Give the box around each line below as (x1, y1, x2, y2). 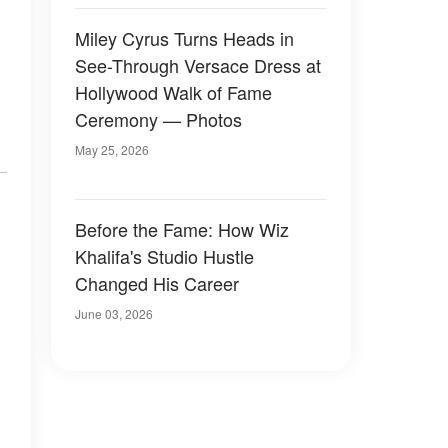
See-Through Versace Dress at (75, 52, 321, 78)
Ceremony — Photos (75, 106, 242, 132)
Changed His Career (75, 270, 239, 296)
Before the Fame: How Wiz (75, 216, 289, 242)
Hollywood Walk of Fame (75, 79, 272, 105)
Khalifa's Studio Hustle (75, 243, 254, 269)
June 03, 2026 (75, 305, 153, 322)
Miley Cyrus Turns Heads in (75, 25, 294, 51)
